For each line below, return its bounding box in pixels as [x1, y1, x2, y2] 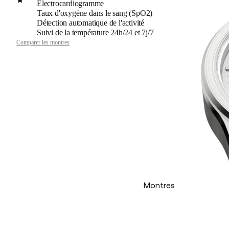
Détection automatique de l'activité [37, 18, 144, 27]
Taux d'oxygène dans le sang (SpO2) [37, 9, 153, 17]
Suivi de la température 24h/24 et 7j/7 [37, 28, 154, 37]
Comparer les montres [16, 39, 70, 46]
